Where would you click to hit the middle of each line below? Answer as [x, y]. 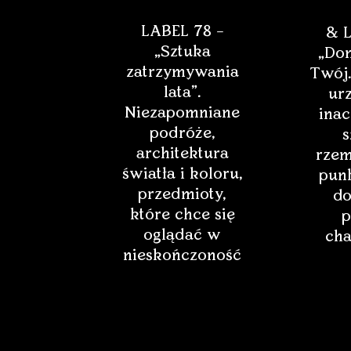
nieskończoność [182, 256]
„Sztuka [182, 52]
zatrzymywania [182, 72]
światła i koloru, [182, 174]
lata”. [182, 93]
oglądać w [182, 235]
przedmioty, [182, 195]
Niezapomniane [182, 113]
